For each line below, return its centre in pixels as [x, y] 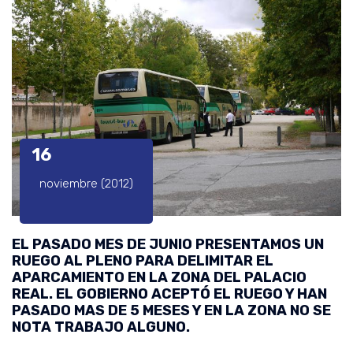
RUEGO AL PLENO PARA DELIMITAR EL [143, 260]
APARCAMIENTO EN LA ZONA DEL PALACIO [159, 277]
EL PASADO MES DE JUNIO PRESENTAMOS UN [168, 244]
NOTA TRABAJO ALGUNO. [101, 327]
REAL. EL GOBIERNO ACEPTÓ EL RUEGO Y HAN [169, 294]
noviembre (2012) [86, 183]
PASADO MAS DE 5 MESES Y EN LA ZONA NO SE [171, 310]
